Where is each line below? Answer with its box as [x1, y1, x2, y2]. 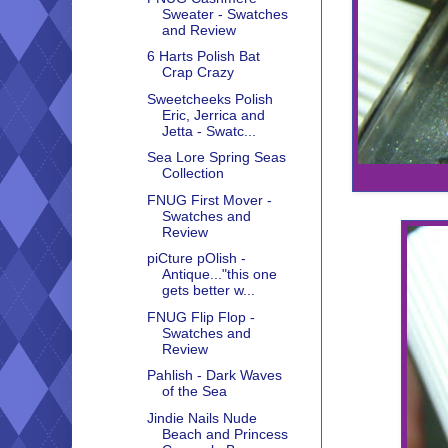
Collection [161, 165, 224, 182]
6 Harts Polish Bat [146, 48, 260, 65]
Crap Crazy [161, 64, 234, 81]
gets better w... [161, 282, 255, 299]
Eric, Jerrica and [161, 106, 265, 123]
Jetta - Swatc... [161, 122, 256, 139]
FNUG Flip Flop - [146, 308, 255, 325]
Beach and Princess [161, 425, 288, 442]
